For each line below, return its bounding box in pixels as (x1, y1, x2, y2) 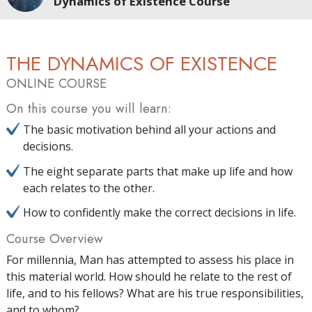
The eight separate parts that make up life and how (23, 163, 292, 179)
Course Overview (6, 228, 103, 248)
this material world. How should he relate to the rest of (6, 268, 292, 284)
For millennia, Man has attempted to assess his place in (6, 251, 294, 267)
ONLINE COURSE (6, 74, 107, 93)
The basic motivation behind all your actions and (23, 122, 276, 138)
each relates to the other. (23, 180, 155, 196)
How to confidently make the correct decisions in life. (23, 204, 296, 220)
